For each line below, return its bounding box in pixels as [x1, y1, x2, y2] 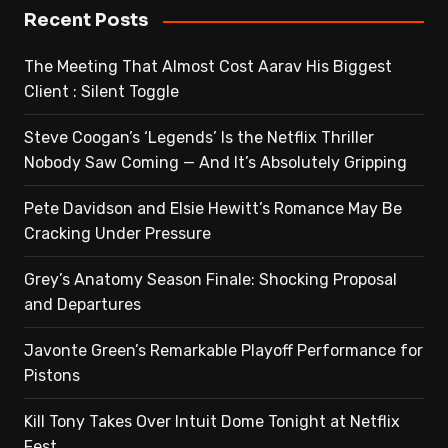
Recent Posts [23, 9, 148, 32]
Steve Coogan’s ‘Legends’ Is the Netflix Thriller [23, 128, 374, 148]
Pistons [23, 366, 80, 386]
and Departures [23, 295, 141, 315]
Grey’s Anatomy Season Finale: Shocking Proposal [23, 270, 397, 290]
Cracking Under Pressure [23, 224, 211, 244]
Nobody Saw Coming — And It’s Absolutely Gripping [23, 153, 407, 173]
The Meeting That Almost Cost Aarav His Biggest [23, 57, 392, 77]
